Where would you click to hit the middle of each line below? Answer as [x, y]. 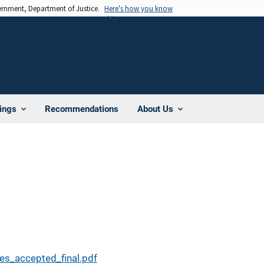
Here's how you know [138, 8]
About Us [155, 109]
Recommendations [82, 109]
